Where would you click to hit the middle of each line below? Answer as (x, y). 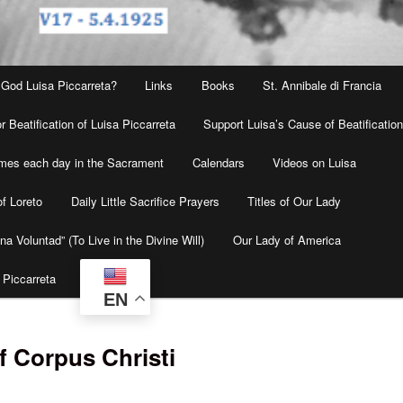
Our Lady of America (287, 240)
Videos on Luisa (315, 163)
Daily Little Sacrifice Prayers (145, 201)
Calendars (218, 163)
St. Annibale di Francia (322, 85)
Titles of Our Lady (295, 201)
